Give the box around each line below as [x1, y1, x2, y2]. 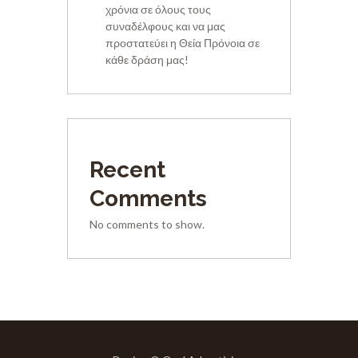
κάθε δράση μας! [105, 53, 189, 67]
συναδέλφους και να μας [105, 19, 225, 34]
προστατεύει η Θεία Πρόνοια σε [105, 36, 260, 50]
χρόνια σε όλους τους [105, 2, 211, 17]
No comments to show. [89, 217, 205, 231]
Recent [89, 156, 166, 183]
